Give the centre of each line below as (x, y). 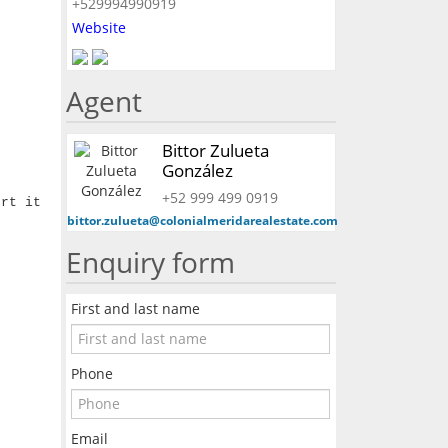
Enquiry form (150, 262)
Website (98, 28)
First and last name (135, 309)
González (197, 171)
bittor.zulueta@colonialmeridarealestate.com (202, 221)
